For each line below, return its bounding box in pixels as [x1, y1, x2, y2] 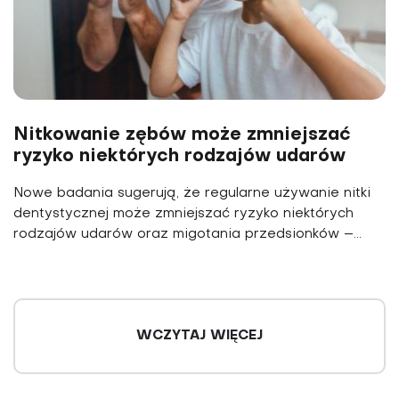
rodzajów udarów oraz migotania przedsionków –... [13, 227, 362, 240]
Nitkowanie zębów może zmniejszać [13, 126, 351, 144]
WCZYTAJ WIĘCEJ [136, 329, 263, 342]
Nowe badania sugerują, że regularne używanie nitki [13, 186, 370, 199]
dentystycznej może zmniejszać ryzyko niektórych [13, 207, 354, 220]
